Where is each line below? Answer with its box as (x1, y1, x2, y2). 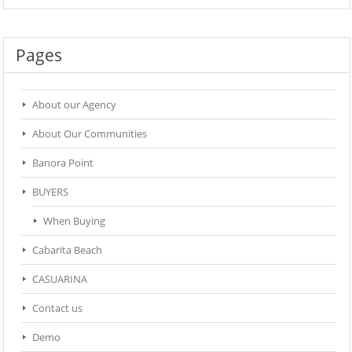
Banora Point (32, 155, 93, 170)
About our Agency (32, 97, 116, 112)
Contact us (32, 300, 82, 315)
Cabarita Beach (32, 242, 102, 257)
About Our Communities (32, 126, 147, 141)
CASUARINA (32, 271, 87, 286)
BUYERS (32, 184, 68, 199)
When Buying (43, 213, 105, 228)
